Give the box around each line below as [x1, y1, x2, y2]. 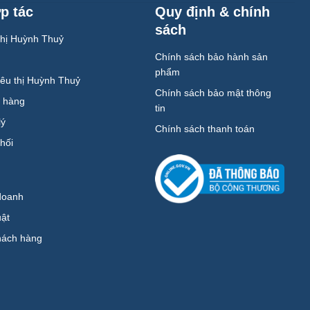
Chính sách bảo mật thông [155, 87, 272, 99]
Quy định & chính [155, 4, 271, 20]
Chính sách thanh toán [155, 123, 255, 135]
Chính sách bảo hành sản [155, 51, 268, 63]
